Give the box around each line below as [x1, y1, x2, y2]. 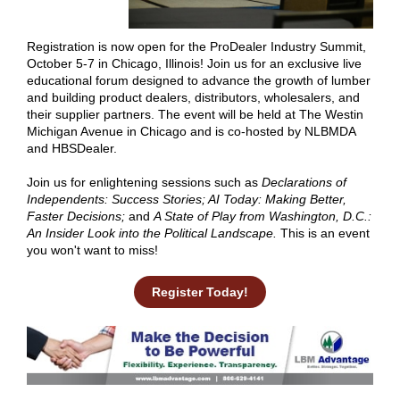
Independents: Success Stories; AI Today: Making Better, [27, 192, 346, 206]
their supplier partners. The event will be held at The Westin [27, 107, 363, 121]
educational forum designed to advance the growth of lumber [27, 73, 371, 87]
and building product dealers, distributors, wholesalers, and [27, 90, 360, 104]
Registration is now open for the [27, 39, 210, 54]
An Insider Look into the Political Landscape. [27, 226, 280, 240]
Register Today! [152, 285, 248, 299]
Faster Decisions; [27, 209, 125, 223]
